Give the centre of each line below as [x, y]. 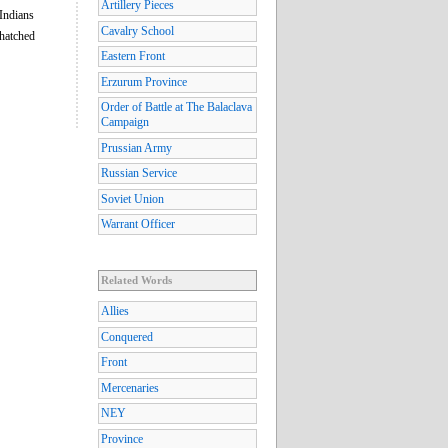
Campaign [125, 122]
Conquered [127, 336]
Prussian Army [136, 147]
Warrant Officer [138, 224]
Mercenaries [130, 387]
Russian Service [139, 173]
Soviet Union [132, 198]
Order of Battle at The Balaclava [176, 107]
